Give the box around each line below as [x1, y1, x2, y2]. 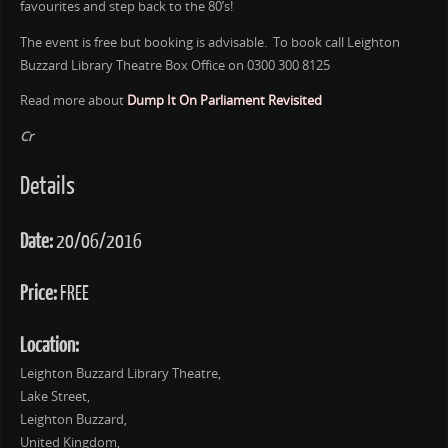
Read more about [19, 92, 127, 110]
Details [19, 172, 75, 200]
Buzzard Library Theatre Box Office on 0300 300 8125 [19, 56, 330, 74]
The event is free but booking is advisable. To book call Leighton [19, 33, 400, 51]
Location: [19, 333, 79, 357]
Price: [19, 281, 57, 305]
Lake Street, [19, 387, 90, 405]
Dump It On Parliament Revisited [126, 92, 325, 110]
